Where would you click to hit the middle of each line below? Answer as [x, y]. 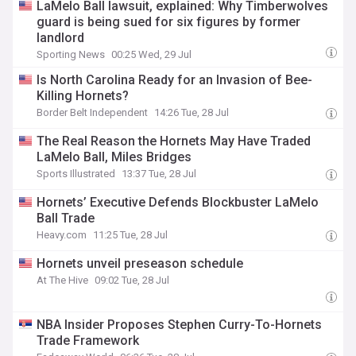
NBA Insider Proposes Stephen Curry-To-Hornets [180, 325]
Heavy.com [62, 235]
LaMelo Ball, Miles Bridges [114, 157]
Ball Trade [66, 218]
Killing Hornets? [83, 96]
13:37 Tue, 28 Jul [159, 174]
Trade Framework [88, 341]
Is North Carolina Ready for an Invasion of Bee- [175, 80]
